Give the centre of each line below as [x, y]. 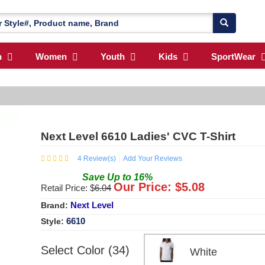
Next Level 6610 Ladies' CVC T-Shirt [138, 136]
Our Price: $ [148, 187]
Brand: [56, 205]
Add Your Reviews [153, 158]
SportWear [233, 57]
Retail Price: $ [68, 188]
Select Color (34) [85, 250]
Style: [54, 221]
